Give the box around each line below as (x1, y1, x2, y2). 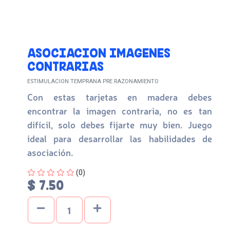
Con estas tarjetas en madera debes (27, 90, 212, 103)
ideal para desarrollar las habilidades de (27, 132, 212, 144)
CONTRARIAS (27, 60, 104, 73)
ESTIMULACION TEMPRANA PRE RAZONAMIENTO (27, 78, 159, 85)
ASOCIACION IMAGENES (27, 46, 170, 60)
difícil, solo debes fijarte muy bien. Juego (27, 118, 212, 130)
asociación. (27, 146, 73, 158)
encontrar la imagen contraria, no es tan (27, 104, 212, 117)
